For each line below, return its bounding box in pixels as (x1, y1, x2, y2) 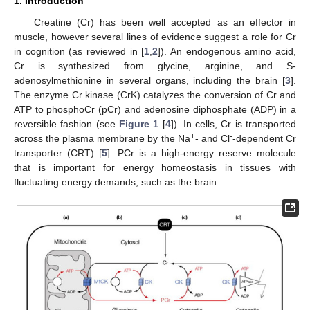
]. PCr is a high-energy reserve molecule (107, 147, 296, 158)
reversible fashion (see (14, 118, 119, 129)
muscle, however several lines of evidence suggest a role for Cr (14, 30, 296, 42)
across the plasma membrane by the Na (14, 132, 190, 144)
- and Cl (194, 132, 230, 144)
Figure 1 (118, 118, 159, 129)
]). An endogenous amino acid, (158, 45, 297, 57)
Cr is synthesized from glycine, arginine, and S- (14, 60, 296, 71)
